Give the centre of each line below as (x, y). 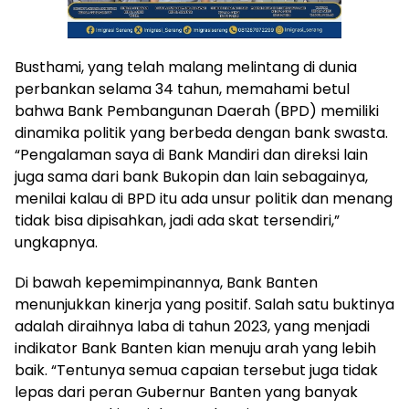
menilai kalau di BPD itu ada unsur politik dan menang (204, 199)
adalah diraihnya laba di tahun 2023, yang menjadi (192, 327)
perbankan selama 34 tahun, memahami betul (182, 89)
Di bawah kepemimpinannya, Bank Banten (166, 283)
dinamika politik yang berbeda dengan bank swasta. (201, 133)
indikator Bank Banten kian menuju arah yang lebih (195, 349)
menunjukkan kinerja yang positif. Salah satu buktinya (204, 305)
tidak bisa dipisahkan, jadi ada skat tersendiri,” (177, 221)
